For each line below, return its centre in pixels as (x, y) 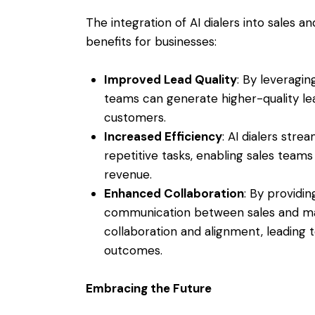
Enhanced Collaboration (174, 193)
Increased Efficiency (163, 136)
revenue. (128, 174)
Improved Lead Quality (170, 79)
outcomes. (133, 250)
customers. (135, 117)
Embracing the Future (149, 288)
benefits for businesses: (151, 42)
